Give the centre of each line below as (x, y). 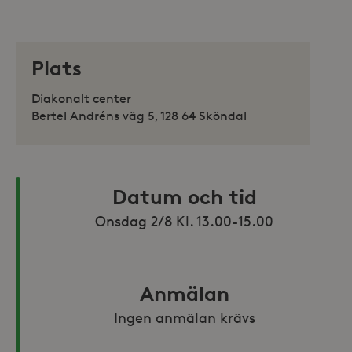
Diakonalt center (81, 99)
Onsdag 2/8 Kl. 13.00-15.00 (184, 221)
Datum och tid (184, 197)
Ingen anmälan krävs (184, 317)
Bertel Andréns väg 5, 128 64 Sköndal (139, 116)
